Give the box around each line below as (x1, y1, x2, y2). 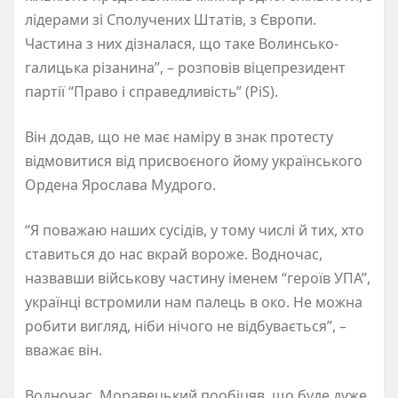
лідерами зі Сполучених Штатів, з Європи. (25, 9, 316, 29)
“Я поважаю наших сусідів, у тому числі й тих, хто (25, 219, 364, 240)
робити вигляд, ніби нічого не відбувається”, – (25, 315, 346, 336)
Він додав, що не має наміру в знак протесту (25, 126, 333, 147)
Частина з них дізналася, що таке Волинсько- (25, 33, 338, 53)
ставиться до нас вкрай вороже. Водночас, (25, 243, 322, 264)
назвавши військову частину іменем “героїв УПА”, (25, 267, 370, 288)
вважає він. (25, 339, 102, 360)
